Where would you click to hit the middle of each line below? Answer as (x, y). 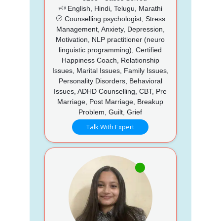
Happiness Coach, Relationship (110, 60)
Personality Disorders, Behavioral (110, 81)
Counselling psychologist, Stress (114, 18)
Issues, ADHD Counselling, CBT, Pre (110, 91)
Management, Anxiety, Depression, (110, 29)
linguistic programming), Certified (110, 50)
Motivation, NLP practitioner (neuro (110, 39)
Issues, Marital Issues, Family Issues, (110, 70)
